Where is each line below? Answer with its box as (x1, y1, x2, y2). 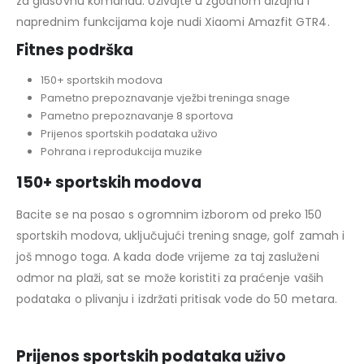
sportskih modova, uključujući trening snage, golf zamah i (16, 227, 344, 245)
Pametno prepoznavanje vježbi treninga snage (40, 90, 290, 106)
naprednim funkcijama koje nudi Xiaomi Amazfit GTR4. (16, 14, 330, 31)
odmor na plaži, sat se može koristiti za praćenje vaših (16, 270, 323, 287)
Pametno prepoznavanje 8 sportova (40, 108, 233, 124)
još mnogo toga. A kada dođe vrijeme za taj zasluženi (16, 249, 319, 266)
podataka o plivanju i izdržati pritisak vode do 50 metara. (16, 291, 338, 308)
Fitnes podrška (16, 40, 133, 61)
